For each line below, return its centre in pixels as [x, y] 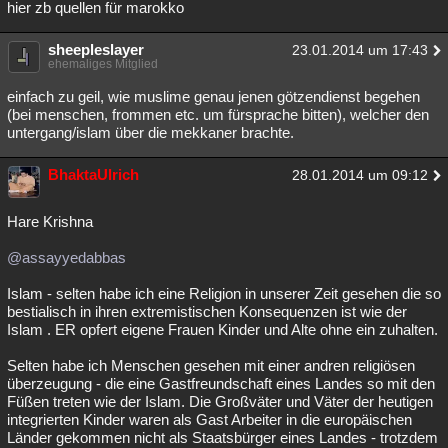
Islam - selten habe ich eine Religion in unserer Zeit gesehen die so [224, 293]
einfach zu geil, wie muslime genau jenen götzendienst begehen [213, 96]
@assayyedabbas [66, 257]
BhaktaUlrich [93, 174]
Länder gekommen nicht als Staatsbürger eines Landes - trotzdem [222, 437]
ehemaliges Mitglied [103, 64]
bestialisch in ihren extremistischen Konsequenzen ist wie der [207, 311]
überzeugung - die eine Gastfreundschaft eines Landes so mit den [221, 383]
